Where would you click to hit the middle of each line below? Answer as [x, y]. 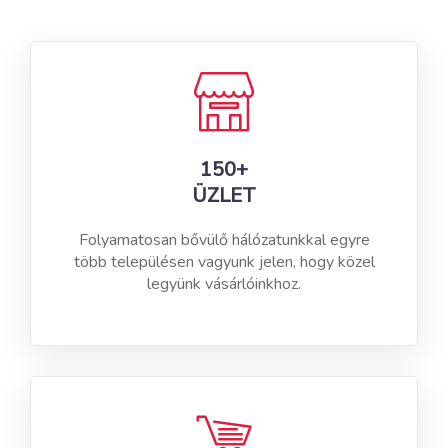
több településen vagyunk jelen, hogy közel [224, 262]
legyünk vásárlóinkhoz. [224, 284]
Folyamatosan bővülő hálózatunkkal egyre [224, 240]
